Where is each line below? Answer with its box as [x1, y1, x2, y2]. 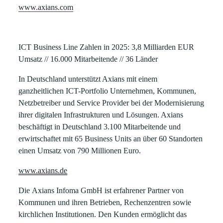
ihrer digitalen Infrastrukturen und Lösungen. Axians [18, 111, 184, 119]
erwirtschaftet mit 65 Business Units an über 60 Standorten [18, 134, 203, 143]
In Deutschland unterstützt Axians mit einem [18, 75, 158, 83]
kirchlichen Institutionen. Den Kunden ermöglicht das [18, 210, 187, 219]
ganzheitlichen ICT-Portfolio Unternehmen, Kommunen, [18, 87, 197, 95]
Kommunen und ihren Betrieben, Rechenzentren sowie [18, 198, 192, 207]
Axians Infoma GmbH [32, 186, 103, 195]
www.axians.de [18, 166, 68, 175]
